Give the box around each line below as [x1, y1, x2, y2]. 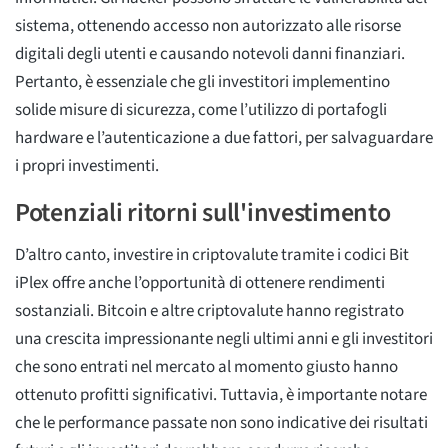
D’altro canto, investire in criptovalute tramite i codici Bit [15, 242, 409, 267]
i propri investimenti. [15, 153, 159, 178]
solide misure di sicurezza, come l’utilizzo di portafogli [15, 97, 387, 122]
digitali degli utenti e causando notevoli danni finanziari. [15, 41, 405, 66]
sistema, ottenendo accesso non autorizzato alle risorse [15, 13, 401, 38]
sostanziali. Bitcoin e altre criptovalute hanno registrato [15, 298, 404, 323]
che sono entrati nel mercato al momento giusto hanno [15, 354, 398, 379]
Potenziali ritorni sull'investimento [15, 193, 391, 231]
